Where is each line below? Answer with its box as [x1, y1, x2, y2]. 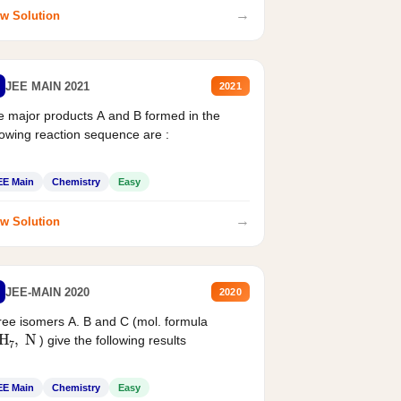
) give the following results [36, 333, 187, 348]
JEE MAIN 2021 [4, 79, 90, 93]
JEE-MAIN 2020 [4, 285, 90, 299]
